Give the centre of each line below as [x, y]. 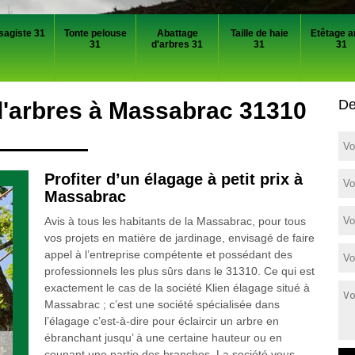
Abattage [177, 33]
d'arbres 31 [177, 44]
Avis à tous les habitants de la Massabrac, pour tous [175, 221]
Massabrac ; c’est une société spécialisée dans [162, 304]
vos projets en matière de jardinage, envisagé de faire [179, 238]
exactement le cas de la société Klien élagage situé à [177, 288]
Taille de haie [259, 33]
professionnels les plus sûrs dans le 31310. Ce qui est [179, 271]
